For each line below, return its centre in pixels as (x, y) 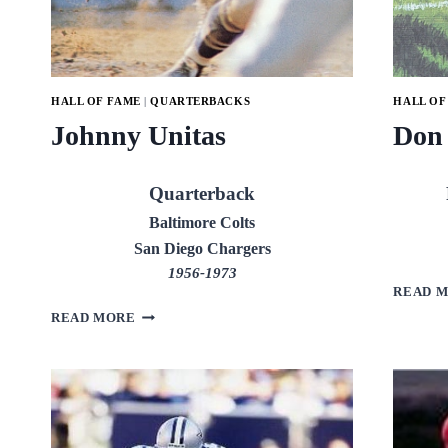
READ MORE (93, 318)
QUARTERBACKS (200, 101)
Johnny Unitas (138, 135)
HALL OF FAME (96, 101)
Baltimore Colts (202, 222)
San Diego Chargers (202, 248)
